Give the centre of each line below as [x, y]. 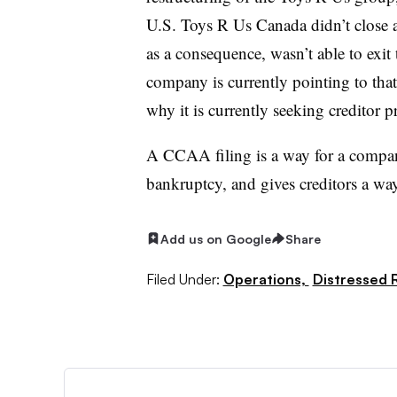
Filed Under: [183, 279]
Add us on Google [215, 238]
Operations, [266, 279]
